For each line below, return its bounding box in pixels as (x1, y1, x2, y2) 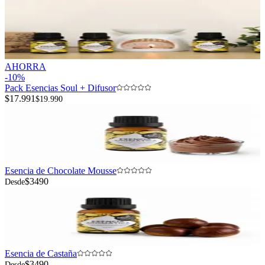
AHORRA (5, 62, 46, 72)
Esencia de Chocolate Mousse (5, 166, 117, 176)
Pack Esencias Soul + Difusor (5, 83, 116, 93)
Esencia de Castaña (5, 248, 77, 259)
